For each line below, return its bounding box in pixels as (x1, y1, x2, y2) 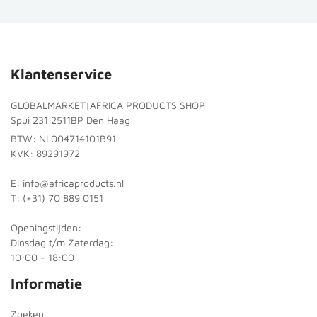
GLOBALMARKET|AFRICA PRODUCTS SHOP (11, 99, 205, 112)
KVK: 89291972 (11, 147, 80, 160)
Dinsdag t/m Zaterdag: (11, 236, 113, 249)
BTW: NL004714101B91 (11, 132, 116, 145)
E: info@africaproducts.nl (11, 177, 124, 190)
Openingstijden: (11, 221, 81, 234)
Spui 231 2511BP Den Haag (11, 114, 130, 127)
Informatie (11, 275, 82, 292)
